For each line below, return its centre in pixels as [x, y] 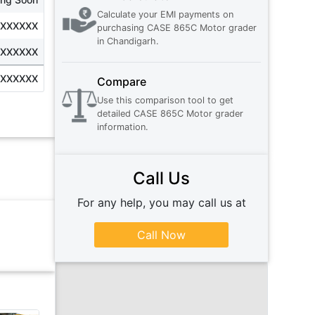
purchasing [121, 28]
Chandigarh [132, 41]
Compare [122, 82]
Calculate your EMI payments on [166, 15]
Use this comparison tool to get [166, 101]
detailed [114, 114]
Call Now [162, 235]
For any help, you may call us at [161, 203]
